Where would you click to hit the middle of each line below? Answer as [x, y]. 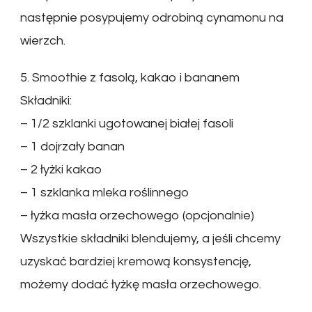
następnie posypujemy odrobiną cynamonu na [152, 18]
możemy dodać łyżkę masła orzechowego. [141, 285]
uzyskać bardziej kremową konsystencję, [136, 262]
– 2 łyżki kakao [61, 170]
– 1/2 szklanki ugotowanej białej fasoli [127, 124]
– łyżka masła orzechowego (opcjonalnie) [137, 216]
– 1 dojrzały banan [72, 147]
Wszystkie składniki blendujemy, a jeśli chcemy [150, 239]
